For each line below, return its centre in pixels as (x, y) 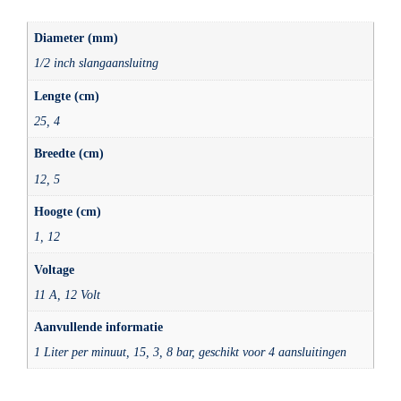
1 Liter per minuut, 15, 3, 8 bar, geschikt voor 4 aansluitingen (191, 352)
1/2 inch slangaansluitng (97, 63)
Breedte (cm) (69, 154)
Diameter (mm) (77, 38)
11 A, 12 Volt (68, 294)
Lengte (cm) (67, 95)
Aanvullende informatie (99, 327)
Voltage (55, 269)
